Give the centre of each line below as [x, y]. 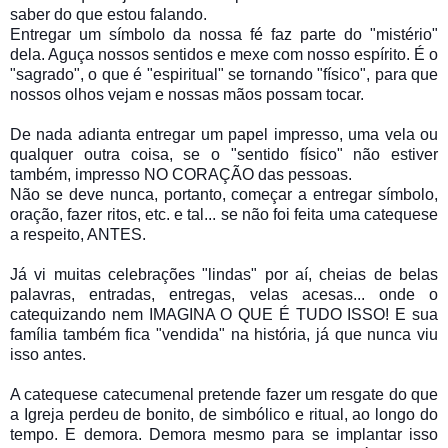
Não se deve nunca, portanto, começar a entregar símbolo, [224, 194]
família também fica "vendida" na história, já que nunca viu [224, 334]
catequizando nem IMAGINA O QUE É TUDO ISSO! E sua [224, 314]
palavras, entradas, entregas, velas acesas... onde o [224, 294]
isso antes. [48, 354]
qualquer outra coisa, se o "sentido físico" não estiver [224, 154]
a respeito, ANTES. [78, 234]
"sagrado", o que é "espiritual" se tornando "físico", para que [224, 74]
